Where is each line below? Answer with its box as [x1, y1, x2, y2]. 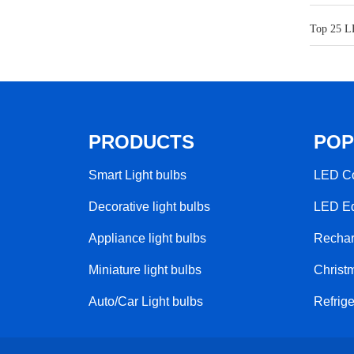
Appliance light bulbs [88, 232, 206, 246]
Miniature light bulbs [88, 263, 201, 277]
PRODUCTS [88, 131, 194, 153]
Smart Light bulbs [88, 168, 186, 183]
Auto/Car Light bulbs [88, 295, 203, 309]
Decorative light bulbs [88, 200, 210, 214]
